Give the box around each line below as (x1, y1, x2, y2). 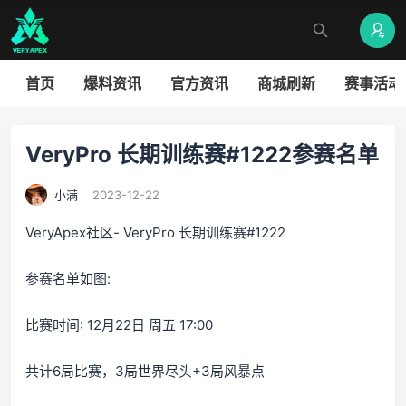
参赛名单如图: (25, 270, 111, 287)
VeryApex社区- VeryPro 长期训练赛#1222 (25, 224, 285, 241)
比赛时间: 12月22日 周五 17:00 (25, 316, 213, 333)
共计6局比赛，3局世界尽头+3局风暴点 (25, 362, 265, 380)
